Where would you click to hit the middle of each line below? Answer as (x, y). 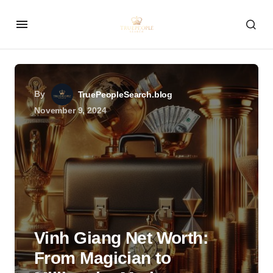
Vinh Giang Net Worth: (121, 238)
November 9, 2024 (70, 110)
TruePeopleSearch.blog (125, 94)
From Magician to (103, 258)
